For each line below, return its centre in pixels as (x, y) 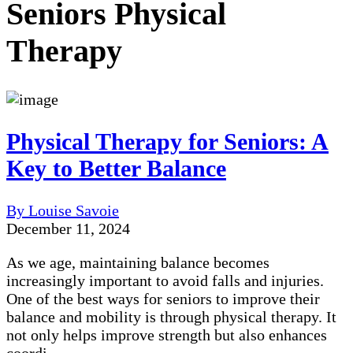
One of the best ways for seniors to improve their (163, 298)
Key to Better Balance (116, 168)
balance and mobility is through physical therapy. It (171, 316)
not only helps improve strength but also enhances (167, 334)
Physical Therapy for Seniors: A (167, 141)
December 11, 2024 (68, 228)
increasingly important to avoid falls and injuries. (165, 280)
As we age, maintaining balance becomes (138, 262)
